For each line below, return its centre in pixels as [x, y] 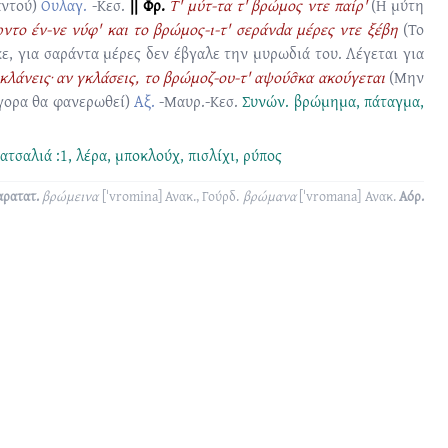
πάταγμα [391, 101]
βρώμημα [324, 101]
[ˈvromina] [131, 196]
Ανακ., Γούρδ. [202, 196]
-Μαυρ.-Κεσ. [199, 101]
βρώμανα [269, 196]
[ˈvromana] [330, 196]
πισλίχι [211, 155]
